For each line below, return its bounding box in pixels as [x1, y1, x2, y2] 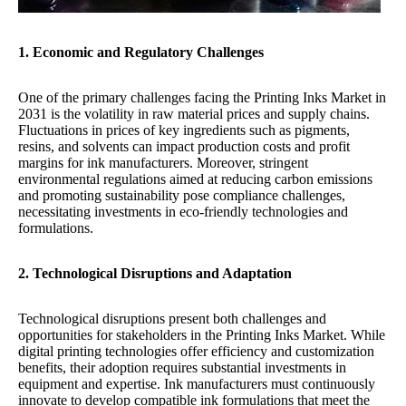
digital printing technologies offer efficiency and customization [18, 343, 374, 359]
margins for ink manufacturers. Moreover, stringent [18, 155, 308, 170]
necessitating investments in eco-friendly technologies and [18, 204, 348, 219]
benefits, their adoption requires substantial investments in [18, 360, 346, 375]
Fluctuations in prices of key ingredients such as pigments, [18, 122, 350, 138]
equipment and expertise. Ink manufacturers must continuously [18, 376, 375, 391]
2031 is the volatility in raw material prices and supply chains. [18, 106, 370, 121]
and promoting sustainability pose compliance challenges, [18, 188, 345, 203]
